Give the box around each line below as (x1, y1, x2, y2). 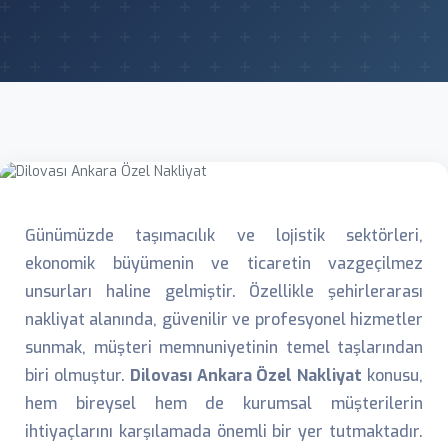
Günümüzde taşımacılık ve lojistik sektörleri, (25, 225, 423, 246)
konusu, (362, 365, 424, 386)
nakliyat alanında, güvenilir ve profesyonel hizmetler (25, 309, 423, 330)
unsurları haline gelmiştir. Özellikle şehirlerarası (25, 281, 423, 302)
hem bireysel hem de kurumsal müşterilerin (25, 393, 423, 414)
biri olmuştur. (25, 365, 130, 386)
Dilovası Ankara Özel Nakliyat (129, 365, 363, 386)
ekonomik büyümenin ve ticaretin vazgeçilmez (25, 253, 423, 274)
